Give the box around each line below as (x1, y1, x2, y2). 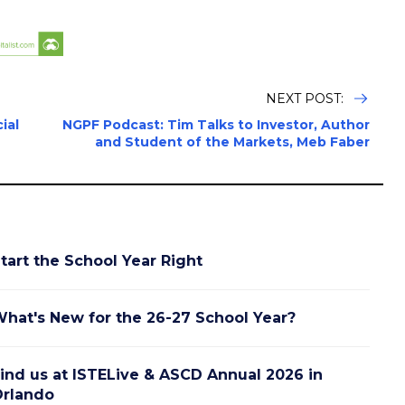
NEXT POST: (266, 89, 347, 107)
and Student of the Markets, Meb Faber (95, 133, 370, 150)
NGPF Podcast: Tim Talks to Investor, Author (62, 116, 370, 133)
